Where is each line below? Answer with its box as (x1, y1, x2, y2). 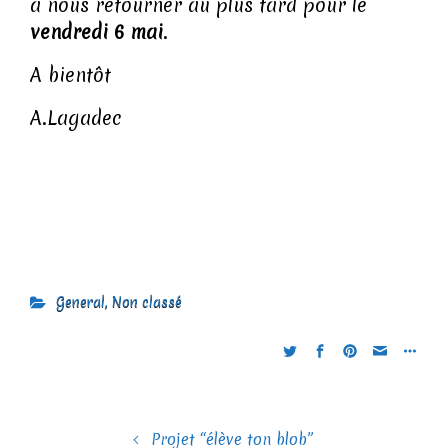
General (55, 293, 105, 312)
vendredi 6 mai (30, 19, 163, 46)
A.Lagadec (30, 105, 122, 132)
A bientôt (30, 62, 111, 89)
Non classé (111, 293, 182, 312)
